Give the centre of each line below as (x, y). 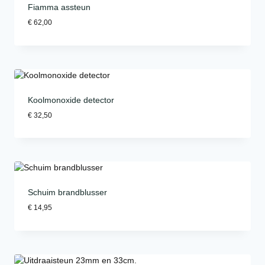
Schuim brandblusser (67, 193)
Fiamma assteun (59, 7)
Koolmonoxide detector (71, 100)
